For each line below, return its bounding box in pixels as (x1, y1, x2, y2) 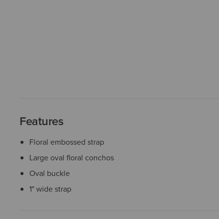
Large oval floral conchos (29, 152, 114, 163)
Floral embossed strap (29, 136, 104, 147)
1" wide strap (29, 183, 71, 194)
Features (20, 112, 64, 130)
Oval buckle (29, 168, 70, 178)
